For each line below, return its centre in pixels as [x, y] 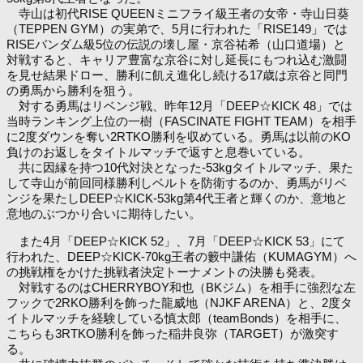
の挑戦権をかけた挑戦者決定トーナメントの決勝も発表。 [164, 272]
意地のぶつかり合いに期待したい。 [104, 213]
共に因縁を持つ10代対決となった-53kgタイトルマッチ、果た [180, 167]
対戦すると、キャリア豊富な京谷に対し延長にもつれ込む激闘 [177, 59]
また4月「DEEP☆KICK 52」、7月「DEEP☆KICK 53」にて [176, 241]
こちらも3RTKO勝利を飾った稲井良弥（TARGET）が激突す [173, 333]
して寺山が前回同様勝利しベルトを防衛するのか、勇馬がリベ [177, 182]
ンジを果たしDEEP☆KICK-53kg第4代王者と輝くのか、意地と [177, 198]
